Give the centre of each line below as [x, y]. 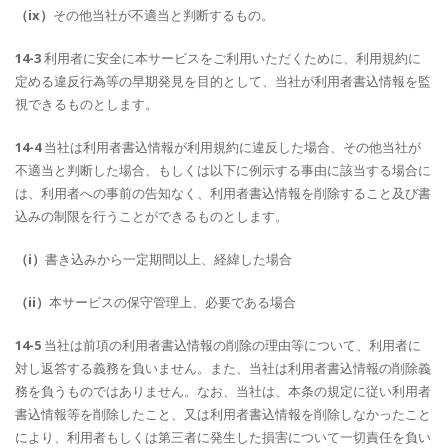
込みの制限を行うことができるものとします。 [151, 216]
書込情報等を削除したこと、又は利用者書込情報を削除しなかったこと [223, 414]
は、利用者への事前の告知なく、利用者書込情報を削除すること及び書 [223, 193]
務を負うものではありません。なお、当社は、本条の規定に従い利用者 [223, 391]
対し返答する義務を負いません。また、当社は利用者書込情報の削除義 [223, 368]
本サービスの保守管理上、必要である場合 [172, 302]
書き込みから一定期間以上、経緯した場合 [168, 259]
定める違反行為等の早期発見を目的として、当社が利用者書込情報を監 [223, 81]
